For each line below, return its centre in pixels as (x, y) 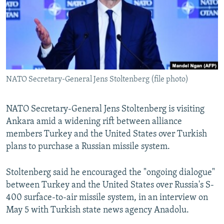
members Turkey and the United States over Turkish (106, 134)
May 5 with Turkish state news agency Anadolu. (97, 210)
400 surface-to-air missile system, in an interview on (107, 198)
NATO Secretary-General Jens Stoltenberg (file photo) (97, 80)
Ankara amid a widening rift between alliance (94, 122)
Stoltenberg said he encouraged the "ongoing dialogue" (110, 173)
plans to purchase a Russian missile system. (88, 147)
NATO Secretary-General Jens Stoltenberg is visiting (105, 109)
